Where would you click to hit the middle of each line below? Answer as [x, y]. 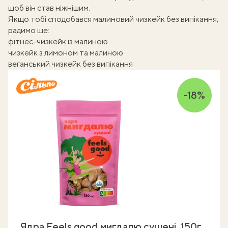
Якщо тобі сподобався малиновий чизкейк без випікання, [113, 19]
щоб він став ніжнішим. [49, 8]
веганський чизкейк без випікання [70, 64]
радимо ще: [29, 30]
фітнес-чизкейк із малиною [58, 41]
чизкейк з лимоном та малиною [66, 53]
